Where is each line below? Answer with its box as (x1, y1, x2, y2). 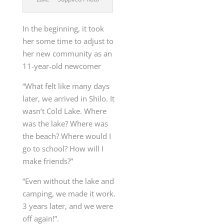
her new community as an (22, 48, 112, 59)
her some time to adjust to (22, 36, 113, 46)
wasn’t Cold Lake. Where (22, 106, 106, 116)
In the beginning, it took (22, 23, 104, 34)
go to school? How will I (22, 143, 103, 154)
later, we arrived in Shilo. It (22, 93, 114, 104)
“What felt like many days (22, 81, 109, 91)
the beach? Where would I (22, 131, 111, 141)
